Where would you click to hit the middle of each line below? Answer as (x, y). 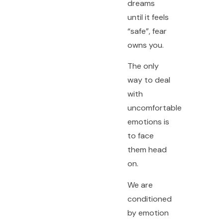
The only (143, 66)
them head (147, 150)
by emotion (148, 213)
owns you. (145, 45)
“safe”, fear (147, 31)
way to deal (149, 80)
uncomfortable (154, 108)
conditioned (149, 199)
